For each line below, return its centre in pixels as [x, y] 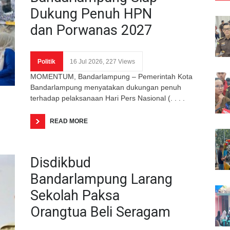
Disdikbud [61, 162]
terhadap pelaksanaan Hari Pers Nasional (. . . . [108, 98]
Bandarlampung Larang [101, 179]
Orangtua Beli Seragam [100, 212]
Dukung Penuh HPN [91, 14]
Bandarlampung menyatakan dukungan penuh [106, 87]
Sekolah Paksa [75, 195]
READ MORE [69, 121]
